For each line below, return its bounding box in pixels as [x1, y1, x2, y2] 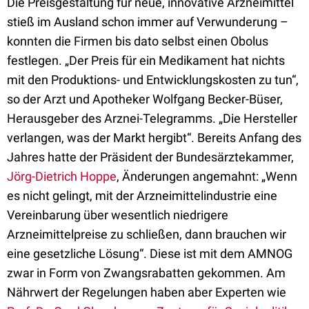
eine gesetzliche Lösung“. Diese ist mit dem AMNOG [7, 246, 292, 261]
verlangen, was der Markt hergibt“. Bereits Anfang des [7, 130, 301, 145]
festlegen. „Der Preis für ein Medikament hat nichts [7, 53, 285, 68]
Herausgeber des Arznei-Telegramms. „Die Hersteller [7, 111, 297, 126]
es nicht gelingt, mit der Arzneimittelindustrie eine [7, 188, 277, 203]
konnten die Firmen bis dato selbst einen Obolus [7, 34, 268, 48]
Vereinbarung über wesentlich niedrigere [7, 208, 228, 222]
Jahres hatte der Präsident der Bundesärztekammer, [7, 150, 294, 164]
